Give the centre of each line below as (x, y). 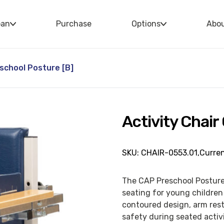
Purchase (74, 24)
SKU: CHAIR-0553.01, (160, 153)
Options (146, 24)
